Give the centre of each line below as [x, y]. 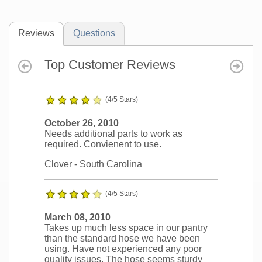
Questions [94, 33]
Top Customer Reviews [110, 65]
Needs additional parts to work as [113, 134]
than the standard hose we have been [122, 239]
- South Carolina [107, 164]
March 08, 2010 [77, 218]
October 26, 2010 [82, 123]
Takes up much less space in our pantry [126, 228]
